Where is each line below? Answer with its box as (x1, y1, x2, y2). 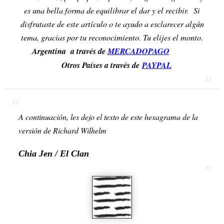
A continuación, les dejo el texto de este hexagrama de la (18, 111, 198, 122)
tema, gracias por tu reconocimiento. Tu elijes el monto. (21, 32, 203, 43)
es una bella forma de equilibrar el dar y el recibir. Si (24, 5, 200, 16)
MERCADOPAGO (107, 45, 169, 57)
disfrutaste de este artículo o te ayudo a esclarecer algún (20, 18, 204, 29)
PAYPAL (142, 59, 171, 71)
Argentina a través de (31, 45, 107, 57)
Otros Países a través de (52, 59, 139, 71)
